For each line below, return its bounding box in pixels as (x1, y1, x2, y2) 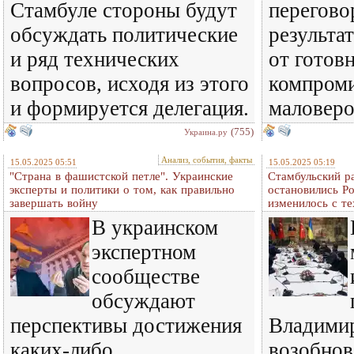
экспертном (92, 240, 196, 264)
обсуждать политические (10, 23, 238, 47)
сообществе (92, 265, 200, 288)
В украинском (92, 216, 218, 239)
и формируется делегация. (10, 96, 249, 120)
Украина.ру (184, 127, 228, 137)
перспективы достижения (10, 314, 242, 337)
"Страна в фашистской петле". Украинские (9, 170, 233, 183)
